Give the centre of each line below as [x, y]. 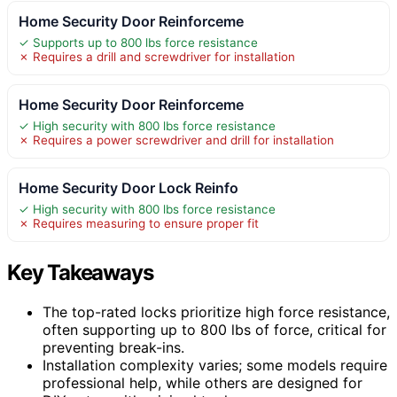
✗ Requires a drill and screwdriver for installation [157, 56]
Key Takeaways [80, 272]
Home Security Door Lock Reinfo [128, 187]
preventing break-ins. [113, 347]
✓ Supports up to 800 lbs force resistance [138, 42]
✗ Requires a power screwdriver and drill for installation [176, 140]
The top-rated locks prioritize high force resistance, [216, 311]
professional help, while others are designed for [202, 382]
